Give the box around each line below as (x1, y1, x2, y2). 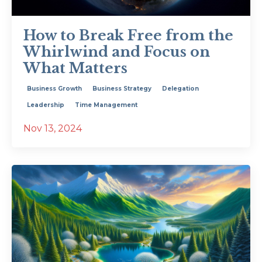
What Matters (23, 60, 127, 77)
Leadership (27, 101, 64, 109)
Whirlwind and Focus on (23, 43, 210, 60)
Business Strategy (92, 85, 151, 92)
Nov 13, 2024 (23, 123, 82, 134)
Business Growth (27, 85, 82, 92)
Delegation (162, 85, 199, 92)
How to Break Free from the (23, 27, 233, 44)
